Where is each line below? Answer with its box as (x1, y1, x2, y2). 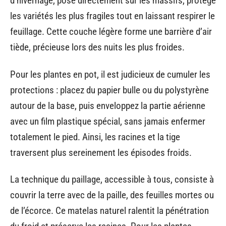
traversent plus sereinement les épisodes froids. (10, 146, 192, 158)
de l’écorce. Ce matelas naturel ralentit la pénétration (10, 205, 209, 217)
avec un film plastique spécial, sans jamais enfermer (10, 115, 205, 127)
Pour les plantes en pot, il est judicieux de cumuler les (10, 68, 210, 80)
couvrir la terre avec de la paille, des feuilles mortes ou (10, 189, 214, 201)
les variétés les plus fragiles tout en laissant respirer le (10, 10, 215, 22)
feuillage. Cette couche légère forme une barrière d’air (10, 26, 212, 38)
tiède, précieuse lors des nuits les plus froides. (10, 41, 185, 53)
